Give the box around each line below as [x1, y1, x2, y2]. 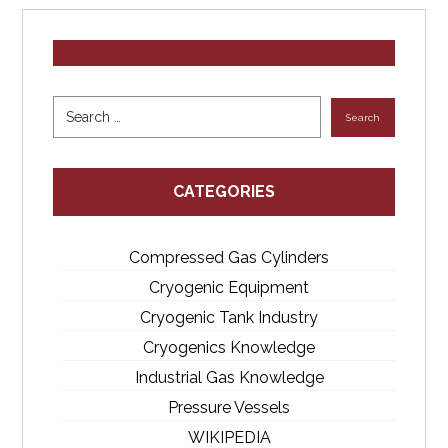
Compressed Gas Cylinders [129, 248, 329, 268]
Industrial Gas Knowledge [134, 368, 324, 388]
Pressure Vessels [168, 398, 290, 418]
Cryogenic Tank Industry [140, 308, 318, 328]
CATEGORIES [173, 182, 275, 202]
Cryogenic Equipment [149, 278, 309, 298]
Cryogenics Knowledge [143, 338, 315, 358]
